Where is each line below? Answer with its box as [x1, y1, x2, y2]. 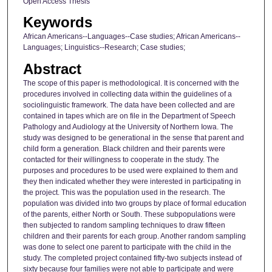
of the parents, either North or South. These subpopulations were [22, 209, 236, 219]
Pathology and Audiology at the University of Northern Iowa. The [22, 122, 233, 131]
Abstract [22, 60, 81, 77]
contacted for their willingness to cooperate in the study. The [22, 155, 219, 164]
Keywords [22, 14, 92, 31]
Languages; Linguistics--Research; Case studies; [22, 43, 185, 52]
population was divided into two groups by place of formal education [22, 199, 246, 208]
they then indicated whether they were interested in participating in [22, 177, 241, 186]
